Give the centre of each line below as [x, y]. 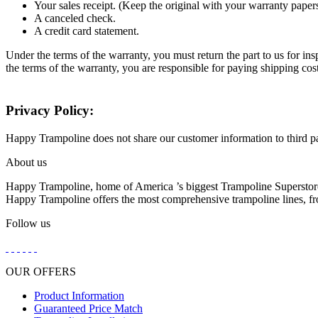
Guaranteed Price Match [88, 308]
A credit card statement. [87, 31]
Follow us [28, 223]
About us [26, 162]
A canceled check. [75, 18]
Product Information [79, 295]
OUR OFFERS [41, 271]
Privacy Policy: [50, 111]
